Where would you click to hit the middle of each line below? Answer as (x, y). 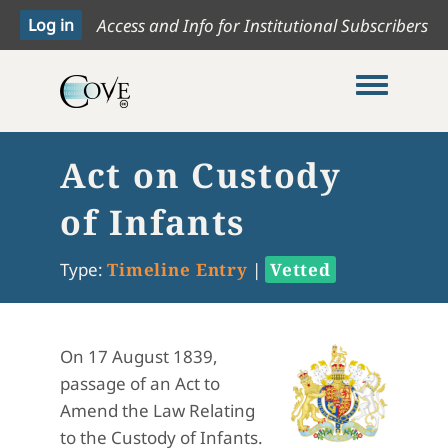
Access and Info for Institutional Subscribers (262, 25)
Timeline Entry (177, 269)
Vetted (300, 269)
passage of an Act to (140, 383)
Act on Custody (201, 175)
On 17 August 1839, (139, 356)
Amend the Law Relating (157, 410)
